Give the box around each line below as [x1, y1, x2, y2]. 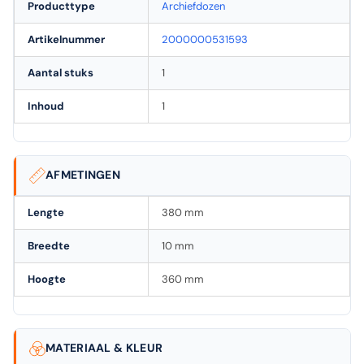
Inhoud [28, 98, 64, 113]
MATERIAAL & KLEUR [45, 340, 163, 356]
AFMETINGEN [45, 167, 120, 183]
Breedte [28, 238, 70, 253]
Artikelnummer [28, 32, 105, 46]
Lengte [28, 205, 64, 219]
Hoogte [28, 271, 66, 286]
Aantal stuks [28, 65, 93, 80]
